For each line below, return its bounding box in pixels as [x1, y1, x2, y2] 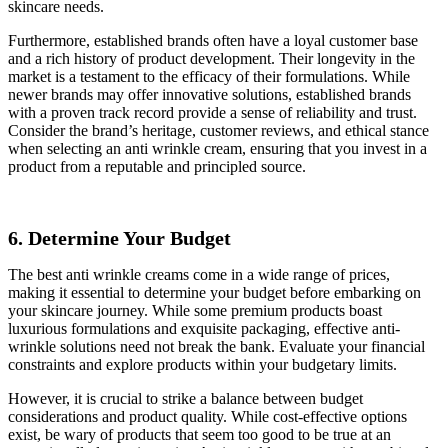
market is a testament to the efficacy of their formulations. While [8, 68, 410, 86]
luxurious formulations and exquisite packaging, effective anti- [8, 320, 400, 338]
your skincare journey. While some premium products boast [8, 302, 382, 320]
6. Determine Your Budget [8, 226, 231, 249]
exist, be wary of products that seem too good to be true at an [8, 426, 391, 444]
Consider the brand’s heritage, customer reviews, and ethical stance [8, 122, 429, 140]
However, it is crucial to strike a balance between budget [8, 390, 363, 408]
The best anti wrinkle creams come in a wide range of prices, [8, 266, 390, 284]
